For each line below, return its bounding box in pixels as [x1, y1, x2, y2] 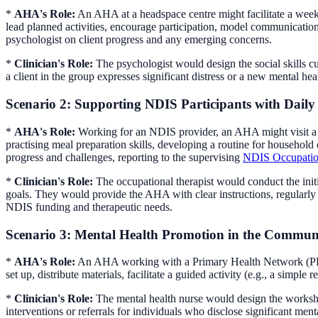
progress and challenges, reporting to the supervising [6, 150, 243, 163]
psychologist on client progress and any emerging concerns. [6, 33, 272, 46]
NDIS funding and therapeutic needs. [6, 200, 172, 213]
